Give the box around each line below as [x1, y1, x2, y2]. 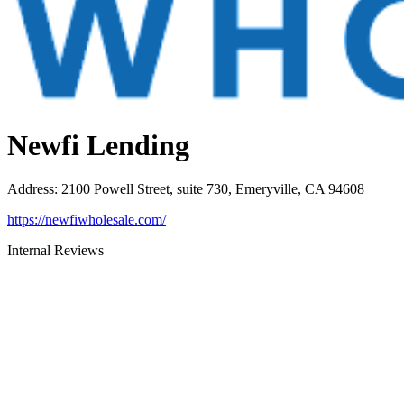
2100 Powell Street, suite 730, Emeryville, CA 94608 [61, 181, 364, 197]
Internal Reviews [7, 243, 104, 259]
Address [7, 181, 54, 197]
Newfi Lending [7, 128, 189, 161]
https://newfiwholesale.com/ [7, 212, 166, 228]
